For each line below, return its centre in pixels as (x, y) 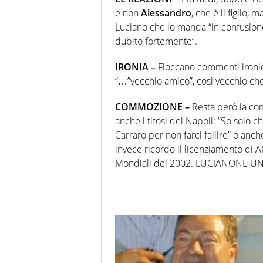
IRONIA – (135, 67)
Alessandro (166, 13)
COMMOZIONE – (152, 107)
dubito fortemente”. (156, 41)
